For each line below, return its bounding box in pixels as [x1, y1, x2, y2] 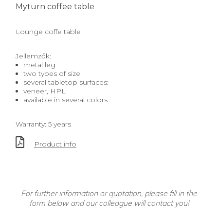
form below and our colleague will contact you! [29, 198, 189, 208]
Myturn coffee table [16, 2, 94, 11]
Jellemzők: [16, 52, 51, 60]
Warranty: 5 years [16, 120, 71, 128]
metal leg [23, 60, 55, 69]
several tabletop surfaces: [23, 78, 109, 87]
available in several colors [23, 95, 108, 104]
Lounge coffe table [16, 27, 81, 36]
